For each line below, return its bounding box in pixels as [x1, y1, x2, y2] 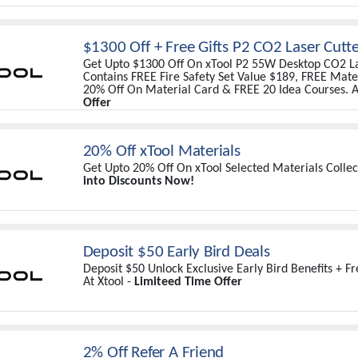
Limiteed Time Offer [133, 276, 242, 288]
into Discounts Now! [82, 175, 194, 188]
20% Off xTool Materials [82, 143, 241, 160]
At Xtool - [82, 276, 134, 288]
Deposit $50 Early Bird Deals [82, 244, 270, 261]
